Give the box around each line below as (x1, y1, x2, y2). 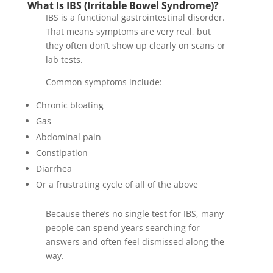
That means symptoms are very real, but (45, 26, 211, 38)
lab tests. (45, 54, 83, 66)
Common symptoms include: (45, 76, 162, 88)
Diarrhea (35, 163, 72, 175)
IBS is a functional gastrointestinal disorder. (45, 12, 225, 24)
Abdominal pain (35, 131, 101, 143)
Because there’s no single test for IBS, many (45, 208, 224, 220)
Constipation (35, 147, 88, 159)
